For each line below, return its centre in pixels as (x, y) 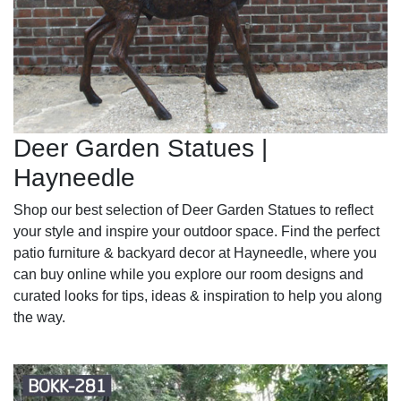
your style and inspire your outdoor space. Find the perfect (196, 231)
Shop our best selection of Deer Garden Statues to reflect (193, 209)
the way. (39, 317)
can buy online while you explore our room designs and (188, 274)
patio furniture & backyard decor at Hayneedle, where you (195, 252)
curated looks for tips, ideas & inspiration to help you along (198, 295)
